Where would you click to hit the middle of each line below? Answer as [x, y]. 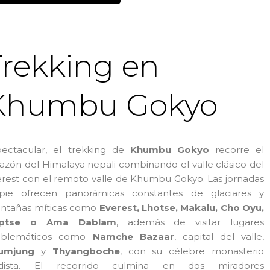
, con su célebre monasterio [192, 251]
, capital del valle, [219, 236]
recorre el [237, 149]
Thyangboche [86, 251]
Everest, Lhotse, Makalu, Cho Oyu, [182, 207]
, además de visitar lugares [190, 222]
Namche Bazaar [133, 236]
